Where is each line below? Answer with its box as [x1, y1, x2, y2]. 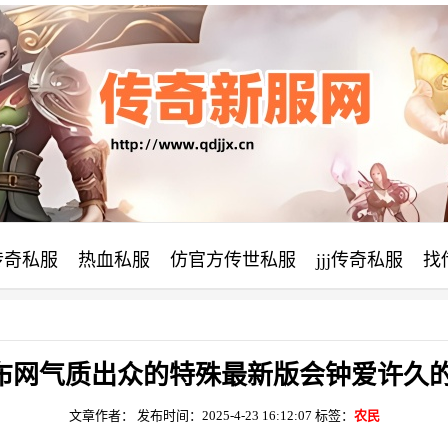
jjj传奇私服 [316, 250, 403, 270]
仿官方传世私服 [170, 250, 296, 270]
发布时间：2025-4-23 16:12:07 [136, 408, 312, 423]
